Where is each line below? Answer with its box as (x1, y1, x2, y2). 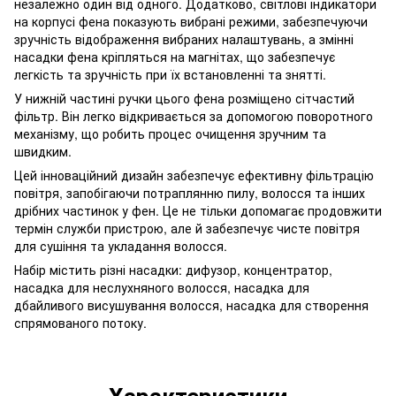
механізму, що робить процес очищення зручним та (14, 124, 326, 142)
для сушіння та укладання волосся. (14, 236, 227, 255)
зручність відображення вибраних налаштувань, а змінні (14, 29, 354, 48)
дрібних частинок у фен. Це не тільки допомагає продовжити (14, 201, 382, 219)
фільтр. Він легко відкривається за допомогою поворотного (14, 106, 373, 125)
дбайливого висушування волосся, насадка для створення (14, 295, 369, 314)
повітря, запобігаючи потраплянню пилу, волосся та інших (14, 183, 365, 202)
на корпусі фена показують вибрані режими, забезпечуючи (14, 11, 368, 30)
